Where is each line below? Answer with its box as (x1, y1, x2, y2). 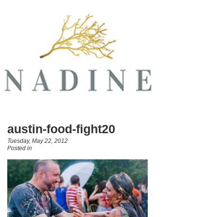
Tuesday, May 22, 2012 (7, 137, 68, 144)
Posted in (7, 144, 32, 152)
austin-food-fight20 (7, 122, 115, 136)
